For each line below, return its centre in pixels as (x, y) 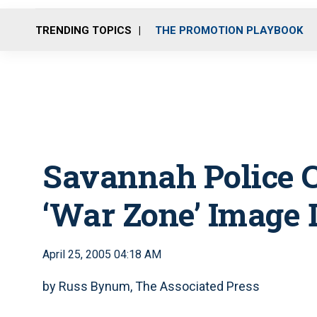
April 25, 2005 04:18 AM (102, 254)
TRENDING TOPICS (83, 30)
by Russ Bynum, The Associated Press (151, 286)
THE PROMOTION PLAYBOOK (229, 30)
